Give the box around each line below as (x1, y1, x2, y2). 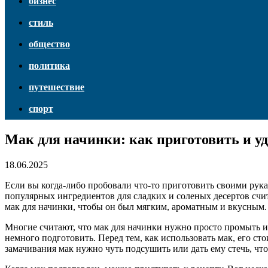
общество (29, 39, 70, 49)
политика (29, 60, 70, 71)
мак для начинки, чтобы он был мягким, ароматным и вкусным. (5, 201, 267, 212)
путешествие (29, 82, 84, 92)
